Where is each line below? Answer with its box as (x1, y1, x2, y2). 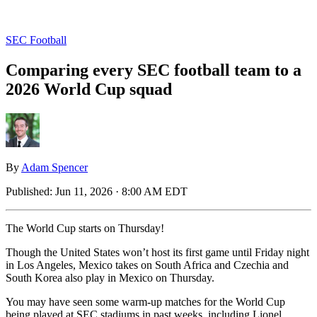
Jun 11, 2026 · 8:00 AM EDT (55, 185, 188, 197)
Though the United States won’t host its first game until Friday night (6, 246, 309, 258)
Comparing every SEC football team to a (6, 60, 301, 79)
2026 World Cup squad (6, 79, 172, 98)
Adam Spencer (21, 161, 88, 173)
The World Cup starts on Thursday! (6, 221, 164, 234)
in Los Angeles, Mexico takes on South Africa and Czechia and (6, 258, 289, 271)
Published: (6, 185, 55, 197)
